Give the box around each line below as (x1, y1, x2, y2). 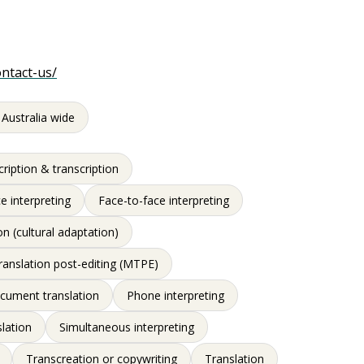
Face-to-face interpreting (98, 193, 230, 208)
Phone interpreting (127, 288, 225, 303)
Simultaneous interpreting (59, 319, 195, 335)
